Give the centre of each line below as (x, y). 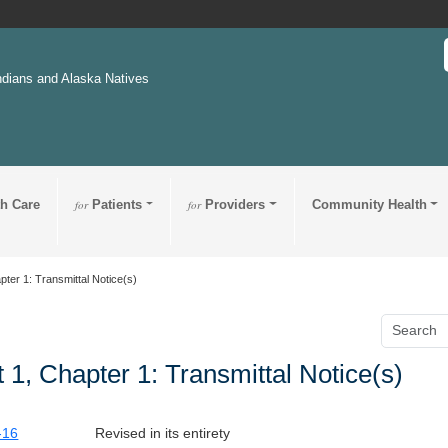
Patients (115, 204)
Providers (233, 204)
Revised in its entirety (163, 433)
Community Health (369, 204)
